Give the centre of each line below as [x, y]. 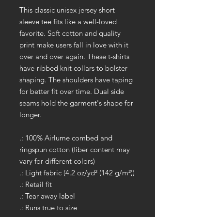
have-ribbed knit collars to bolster [73, 68]
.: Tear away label [47, 196]
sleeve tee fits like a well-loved [68, 21]
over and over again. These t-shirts [74, 56]
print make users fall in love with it [74, 45]
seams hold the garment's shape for [76, 103]
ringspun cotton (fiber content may [75, 149]
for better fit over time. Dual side [72, 91]
